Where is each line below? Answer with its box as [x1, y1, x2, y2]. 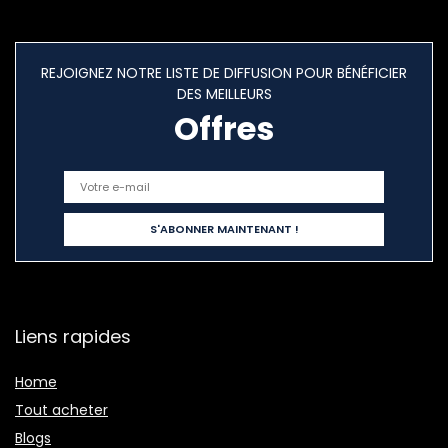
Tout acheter [15, 400, 108, 420]
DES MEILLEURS [176, 84, 272, 104]
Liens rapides [15, 324, 131, 349]
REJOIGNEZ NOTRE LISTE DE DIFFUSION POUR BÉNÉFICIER [41, 63, 407, 83]
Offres [174, 106, 274, 151]
